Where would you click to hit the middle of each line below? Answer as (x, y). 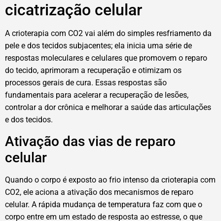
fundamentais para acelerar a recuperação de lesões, (97, 95)
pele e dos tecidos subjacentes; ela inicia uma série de (98, 46)
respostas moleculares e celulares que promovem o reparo (106, 58)
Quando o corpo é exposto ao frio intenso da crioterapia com (110, 180)
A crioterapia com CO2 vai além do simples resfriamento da (108, 34)
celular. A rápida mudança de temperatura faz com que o (104, 204)
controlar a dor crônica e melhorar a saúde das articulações (108, 108)
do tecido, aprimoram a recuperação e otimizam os (93, 71)
